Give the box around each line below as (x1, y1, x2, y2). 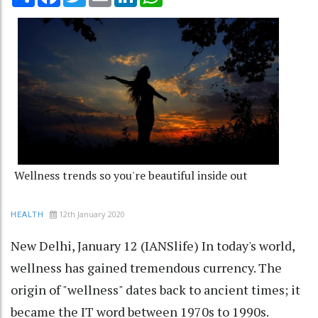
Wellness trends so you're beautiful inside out (14, 167, 248, 183)
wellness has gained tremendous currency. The (11, 258, 282, 276)
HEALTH (11, 209, 44, 219)
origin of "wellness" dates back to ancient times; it (11, 280, 300, 298)
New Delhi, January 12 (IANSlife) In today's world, (11, 236, 295, 254)
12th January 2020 (59, 208, 125, 219)
